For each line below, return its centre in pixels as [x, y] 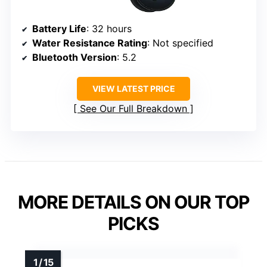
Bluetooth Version [74, 58]
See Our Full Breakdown [133, 109]
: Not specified [180, 43]
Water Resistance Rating [90, 43]
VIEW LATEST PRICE [133, 89]
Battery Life [59, 29]
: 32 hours [109, 29]
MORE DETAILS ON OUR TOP [133, 202]
